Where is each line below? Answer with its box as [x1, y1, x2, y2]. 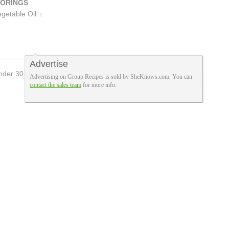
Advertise [30, 59, 68, 69]
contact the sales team [30, 81, 81, 88]
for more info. [81, 81, 117, 88]
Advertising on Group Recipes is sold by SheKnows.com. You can [30, 73, 192, 80]
